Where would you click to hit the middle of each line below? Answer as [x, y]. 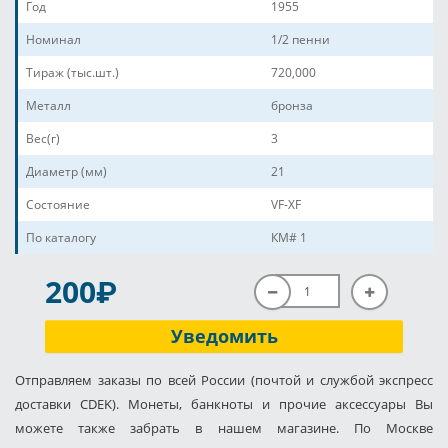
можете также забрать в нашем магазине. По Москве [224, 428]
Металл [48, 105]
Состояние [58, 204]
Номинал [53, 39]
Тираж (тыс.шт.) [72, 72]
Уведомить [224, 336]
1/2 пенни [300, 39]
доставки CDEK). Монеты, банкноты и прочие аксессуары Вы [224, 404]
